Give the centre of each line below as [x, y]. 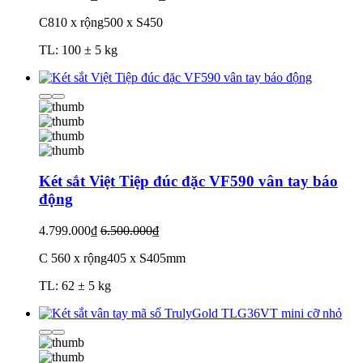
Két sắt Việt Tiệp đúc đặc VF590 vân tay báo [188, 181]
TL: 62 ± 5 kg [75, 286]
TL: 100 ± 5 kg [78, 49]
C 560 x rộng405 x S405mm [112, 258]
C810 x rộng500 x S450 [101, 22]
